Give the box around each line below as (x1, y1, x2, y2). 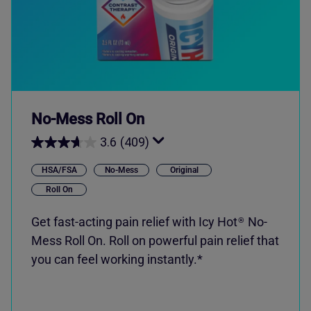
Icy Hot (199, 215, 237, 229)
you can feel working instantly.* (31, 252, 203, 267)
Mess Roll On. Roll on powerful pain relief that (31, 233, 279, 248)
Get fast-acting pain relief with (31, 215, 199, 229)
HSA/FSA (41, 165, 77, 175)
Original (169, 165, 199, 175)
